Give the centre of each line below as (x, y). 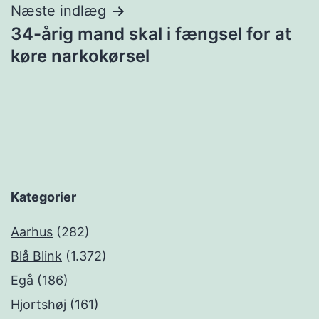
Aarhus (32, 232)
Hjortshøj (38, 305)
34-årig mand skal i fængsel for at (151, 34)
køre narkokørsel (80, 56)
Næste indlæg (58, 11)
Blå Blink (36, 256)
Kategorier (43, 197)
